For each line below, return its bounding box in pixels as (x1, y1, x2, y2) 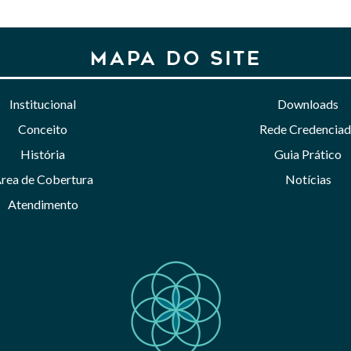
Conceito (18, 121, 68, 136)
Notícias (284, 171, 331, 186)
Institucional (9, 96, 77, 111)
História (20, 146, 66, 161)
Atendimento (7, 196, 78, 212)
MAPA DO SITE (89, 47, 262, 69)
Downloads (277, 96, 339, 111)
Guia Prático (274, 146, 342, 161)
